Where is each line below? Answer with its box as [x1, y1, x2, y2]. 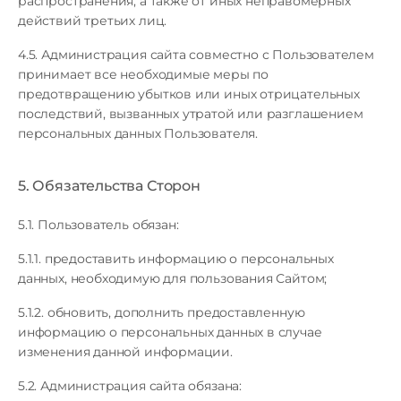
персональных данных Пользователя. [18, 125, 258, 141]
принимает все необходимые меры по [18, 66, 269, 82]
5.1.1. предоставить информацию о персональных [18, 251, 334, 267]
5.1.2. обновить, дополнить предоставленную [18, 304, 305, 320]
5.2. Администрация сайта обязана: [18, 378, 242, 394]
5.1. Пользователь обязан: [18, 217, 179, 233]
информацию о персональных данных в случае [18, 324, 322, 340]
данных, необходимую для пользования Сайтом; [18, 270, 328, 286]
